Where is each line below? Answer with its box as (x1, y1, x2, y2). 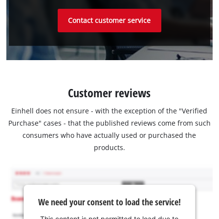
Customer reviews (68, 84, 151, 101)
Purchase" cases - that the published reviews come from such (8, 118, 211, 128)
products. (93, 142, 125, 152)
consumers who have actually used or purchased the (22, 130, 197, 140)
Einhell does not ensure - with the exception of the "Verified (11, 106, 208, 115)
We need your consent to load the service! (38, 196, 181, 208)
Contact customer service (68, 16, 151, 25)
